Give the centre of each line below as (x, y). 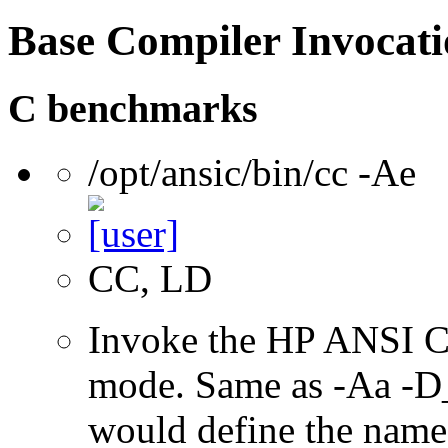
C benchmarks (133, 108)
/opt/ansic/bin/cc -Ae (252, 173)
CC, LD (150, 279)
